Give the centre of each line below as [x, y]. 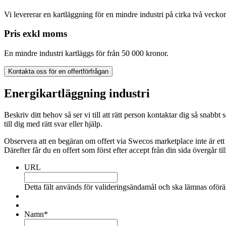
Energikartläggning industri [77, 93]
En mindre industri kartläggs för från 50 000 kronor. [86, 53]
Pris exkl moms [36, 34]
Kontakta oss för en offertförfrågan [58, 72]
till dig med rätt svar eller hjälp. [53, 124]
